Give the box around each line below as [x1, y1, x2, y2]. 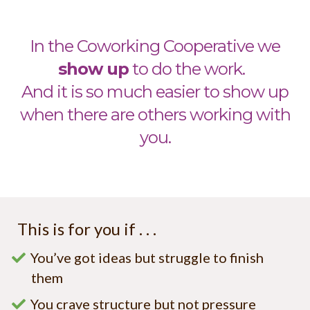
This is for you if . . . [17, 219, 160, 239]
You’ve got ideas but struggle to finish [30, 249, 264, 266]
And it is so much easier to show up [21, 82, 289, 102]
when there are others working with [19, 104, 291, 125]
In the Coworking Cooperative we [30, 36, 280, 57]
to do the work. [129, 59, 252, 80]
